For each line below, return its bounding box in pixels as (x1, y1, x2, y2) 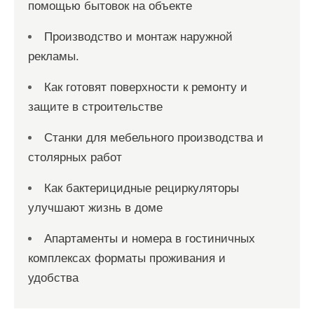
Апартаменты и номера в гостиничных (44, 232, 255, 246)
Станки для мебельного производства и (44, 131, 264, 145)
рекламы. (28, 50, 79, 64)
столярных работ (28, 151, 122, 165)
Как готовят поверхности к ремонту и (44, 81, 247, 95)
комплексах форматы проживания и (28, 252, 226, 266)
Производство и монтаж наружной (44, 30, 233, 44)
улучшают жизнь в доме (28, 201, 163, 215)
